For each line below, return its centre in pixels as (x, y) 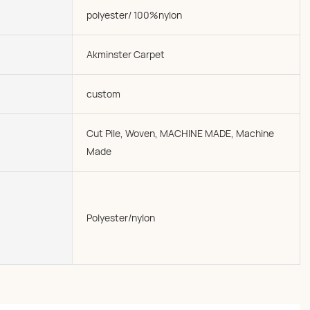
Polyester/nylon (121, 218)
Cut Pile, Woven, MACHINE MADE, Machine (180, 133)
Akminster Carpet (126, 54)
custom (103, 94)
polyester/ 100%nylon (134, 15)
